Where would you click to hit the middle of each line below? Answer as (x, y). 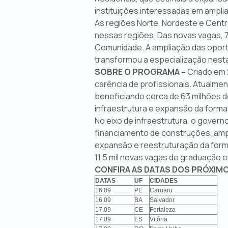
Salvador (162, 200)
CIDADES (163, 181)
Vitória (158, 219)
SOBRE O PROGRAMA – (140, 72)
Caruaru (161, 190)
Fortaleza (162, 210)
